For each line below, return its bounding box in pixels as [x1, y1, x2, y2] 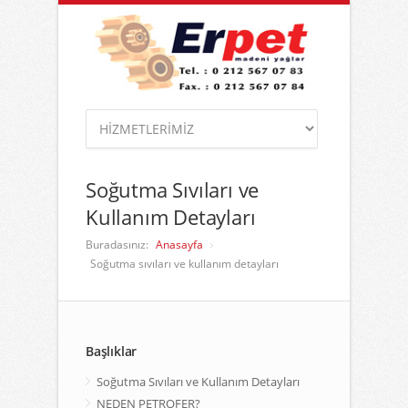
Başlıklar [86, 342, 138, 360]
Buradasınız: [86, 237, 148, 252]
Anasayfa [156, 237, 203, 252]
